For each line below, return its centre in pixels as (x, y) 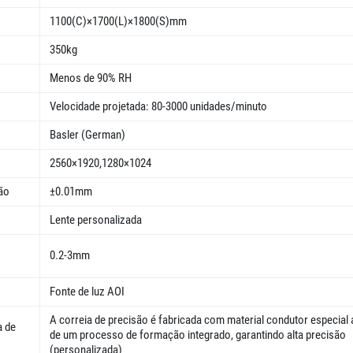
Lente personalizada (96, 220)
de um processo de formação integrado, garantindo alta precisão (198, 335)
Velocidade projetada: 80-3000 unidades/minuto (158, 107)
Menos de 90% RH (91, 78)
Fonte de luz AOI (88, 292)
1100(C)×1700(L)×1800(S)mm (118, 22)
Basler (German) (87, 135)
